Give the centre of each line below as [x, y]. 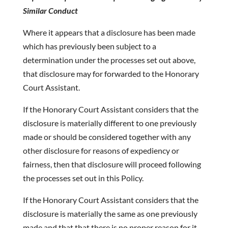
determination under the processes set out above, [109, 60]
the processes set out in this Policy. [83, 178]
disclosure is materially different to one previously [109, 123]
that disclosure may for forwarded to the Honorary [111, 74]
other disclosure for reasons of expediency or [101, 150]
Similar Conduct [50, 10]
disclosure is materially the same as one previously [110, 213]
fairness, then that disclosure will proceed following [112, 164]
